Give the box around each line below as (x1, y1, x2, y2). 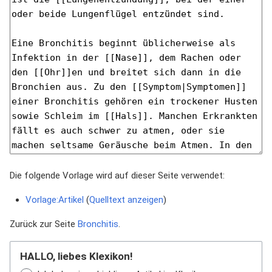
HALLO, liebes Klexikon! (20, 250, 133, 262)
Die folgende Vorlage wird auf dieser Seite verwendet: (10, 170, 225, 181)
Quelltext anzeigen (89, 194, 163, 205)
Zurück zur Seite (10, 219, 78, 229)
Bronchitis (78, 219, 118, 229)
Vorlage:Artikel (25, 194, 84, 205)
